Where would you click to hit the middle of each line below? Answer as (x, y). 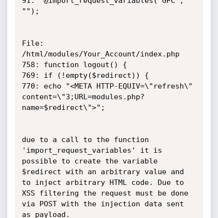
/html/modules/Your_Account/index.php (100, 54)
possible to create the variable (90, 161)
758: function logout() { (74, 65)
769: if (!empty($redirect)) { (85, 75)
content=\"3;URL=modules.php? (83, 97)
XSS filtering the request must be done (105, 193)
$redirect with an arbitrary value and (103, 172)
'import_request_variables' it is (92, 150)
